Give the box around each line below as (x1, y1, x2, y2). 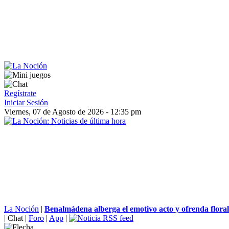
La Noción (4, 204, 39, 213)
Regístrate (4, 89, 36, 98)
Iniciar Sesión (4, 98, 48, 107)
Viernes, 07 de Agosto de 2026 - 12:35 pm (4, 107, 141, 116)
